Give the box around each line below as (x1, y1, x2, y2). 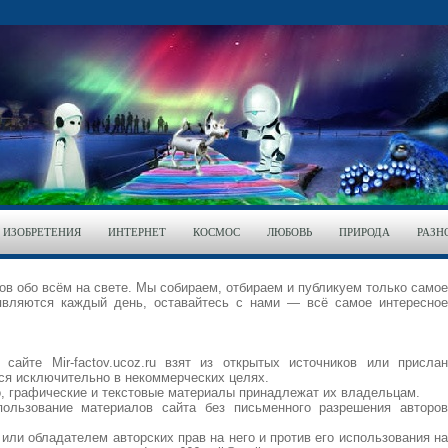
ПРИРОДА (339, 226, 390, 238)
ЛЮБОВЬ (267, 226, 312, 238)
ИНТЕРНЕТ (108, 226, 166, 238)
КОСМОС (193, 226, 240, 238)
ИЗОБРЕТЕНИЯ (3, 226, 81, 238)
